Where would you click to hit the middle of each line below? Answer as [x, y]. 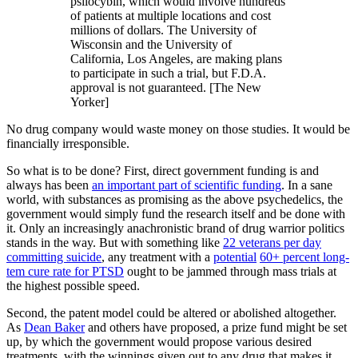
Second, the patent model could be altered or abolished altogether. [171, 313]
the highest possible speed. [73, 286]
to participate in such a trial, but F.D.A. [168, 74]
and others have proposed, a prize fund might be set [216, 328]
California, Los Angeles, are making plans [176, 59]
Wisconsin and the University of [151, 45]
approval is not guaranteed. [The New [166, 88]
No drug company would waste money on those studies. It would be [178, 129]
